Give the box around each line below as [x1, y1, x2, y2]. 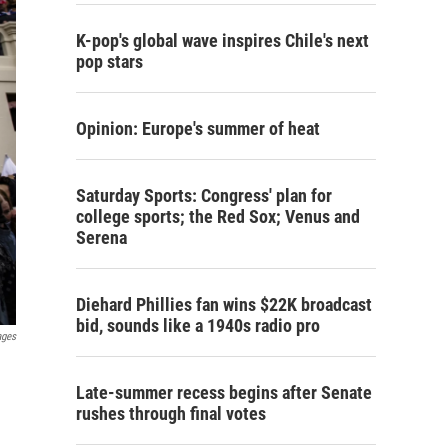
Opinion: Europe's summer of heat [76, 118, 320, 139]
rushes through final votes [76, 403, 266, 424]
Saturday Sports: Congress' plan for [76, 185, 332, 206]
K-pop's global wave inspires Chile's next [76, 30, 369, 51]
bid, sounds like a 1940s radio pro [76, 315, 320, 336]
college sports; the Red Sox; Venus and [76, 206, 360, 227]
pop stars [76, 51, 143, 72]
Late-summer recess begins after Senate [76, 382, 372, 403]
